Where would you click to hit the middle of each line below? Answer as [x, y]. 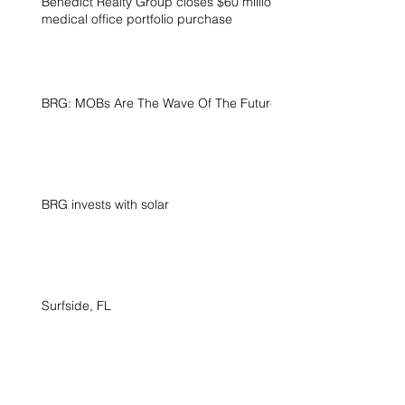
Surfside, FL [76, 305]
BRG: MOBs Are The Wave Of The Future [160, 103]
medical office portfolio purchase [137, 19]
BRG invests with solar [105, 204]
